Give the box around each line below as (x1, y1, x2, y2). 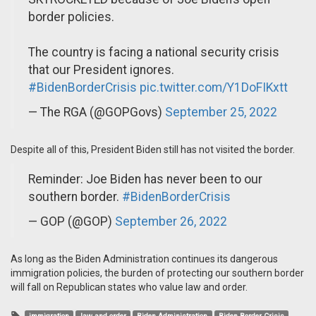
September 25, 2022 (165, 105, 277, 120)
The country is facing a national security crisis (28, 45, 279, 60)
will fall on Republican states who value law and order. (11, 281, 248, 293)
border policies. (28, 10, 114, 25)
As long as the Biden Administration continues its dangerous (11, 253, 278, 265)
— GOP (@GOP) (28, 214, 115, 229)
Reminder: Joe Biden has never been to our (28, 172, 262, 187)
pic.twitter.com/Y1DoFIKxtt (140, 80, 288, 95)
